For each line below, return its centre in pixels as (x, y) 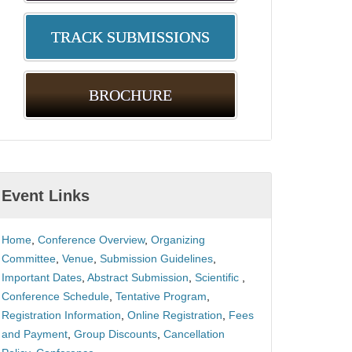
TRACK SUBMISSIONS (131, 37)
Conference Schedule (56, 296)
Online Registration (175, 315)
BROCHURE (131, 95)
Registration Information (62, 315)
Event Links (46, 196)
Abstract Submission (138, 277)
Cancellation (194, 334)
